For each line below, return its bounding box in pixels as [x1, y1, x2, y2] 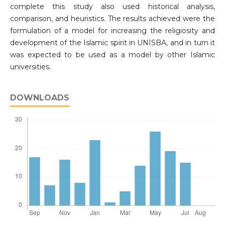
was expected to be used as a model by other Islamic [10, 50, 215, 60]
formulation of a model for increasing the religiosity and [10, 26, 215, 36]
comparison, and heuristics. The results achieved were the [10, 14, 215, 24]
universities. [10, 62, 51, 72]
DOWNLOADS [10, 93, 69, 103]
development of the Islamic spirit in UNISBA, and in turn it [10, 38, 215, 48]
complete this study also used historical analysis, [10, 2, 215, 12]
